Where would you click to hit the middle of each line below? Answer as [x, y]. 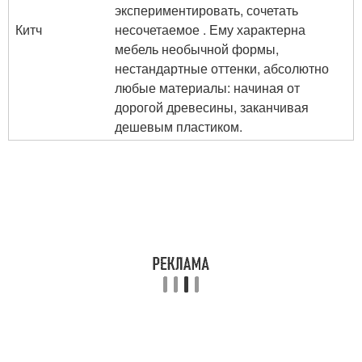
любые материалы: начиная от [207, 88]
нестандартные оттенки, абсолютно [222, 68]
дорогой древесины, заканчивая [212, 107]
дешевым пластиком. [179, 126]
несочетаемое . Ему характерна [210, 29]
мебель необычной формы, [197, 49]
